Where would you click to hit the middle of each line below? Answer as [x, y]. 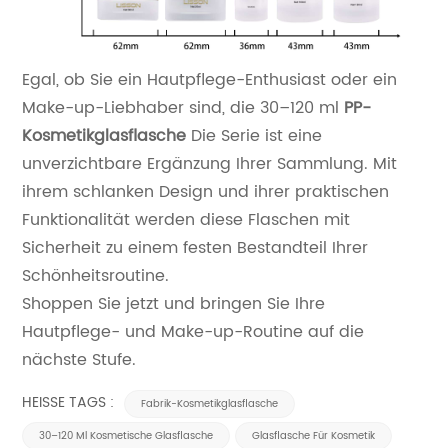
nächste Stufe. [79, 359]
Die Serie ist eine [254, 135]
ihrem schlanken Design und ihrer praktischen [206, 191]
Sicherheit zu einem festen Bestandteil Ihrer [195, 247]
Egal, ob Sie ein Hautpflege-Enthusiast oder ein [210, 79]
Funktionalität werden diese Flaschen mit [186, 219]
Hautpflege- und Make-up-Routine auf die [193, 331]
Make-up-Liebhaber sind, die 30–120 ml [183, 107]
